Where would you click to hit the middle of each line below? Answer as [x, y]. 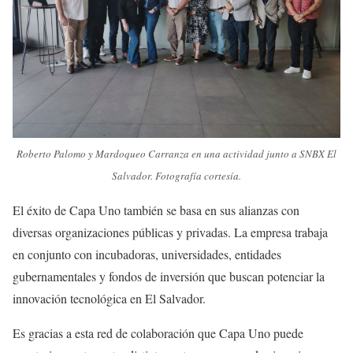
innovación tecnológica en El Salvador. [109, 299]
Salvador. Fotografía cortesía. [176, 176]
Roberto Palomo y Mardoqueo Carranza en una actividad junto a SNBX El [176, 154]
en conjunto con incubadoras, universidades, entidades [147, 255]
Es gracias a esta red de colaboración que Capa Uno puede [158, 333]
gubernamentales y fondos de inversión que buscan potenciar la [169, 277]
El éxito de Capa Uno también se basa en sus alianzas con [156, 210]
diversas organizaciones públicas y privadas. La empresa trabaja [170, 232]
